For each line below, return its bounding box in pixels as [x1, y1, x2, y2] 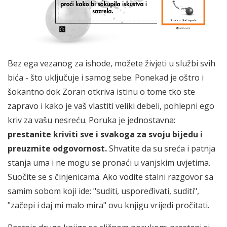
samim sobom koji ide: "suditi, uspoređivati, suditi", [8, 185, 199, 197]
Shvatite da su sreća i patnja [107, 143, 215, 155]
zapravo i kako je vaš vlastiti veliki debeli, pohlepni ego [8, 100, 214, 112]
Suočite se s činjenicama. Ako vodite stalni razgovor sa [8, 171, 213, 183]
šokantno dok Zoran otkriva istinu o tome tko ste [8, 86, 195, 98]
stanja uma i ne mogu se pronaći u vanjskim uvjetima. [8, 157, 210, 169]
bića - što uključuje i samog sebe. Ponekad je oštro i [8, 72, 204, 84]
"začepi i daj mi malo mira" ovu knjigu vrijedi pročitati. [8, 200, 209, 211]
